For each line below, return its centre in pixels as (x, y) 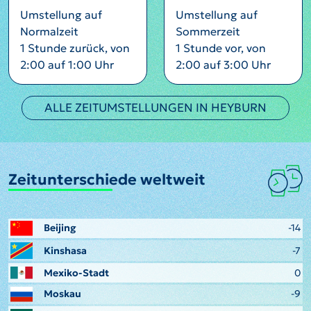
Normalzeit (49, 31)
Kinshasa (66, 250)
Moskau (63, 294)
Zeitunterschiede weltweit (107, 179)
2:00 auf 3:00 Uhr (223, 65)
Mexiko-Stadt (77, 272)
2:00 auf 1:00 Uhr (67, 65)
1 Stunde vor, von (221, 48)
